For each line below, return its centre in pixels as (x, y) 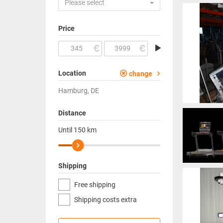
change (141, 74)
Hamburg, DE (79, 91)
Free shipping (95, 185)
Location (72, 73)
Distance (72, 113)
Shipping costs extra (106, 200)
